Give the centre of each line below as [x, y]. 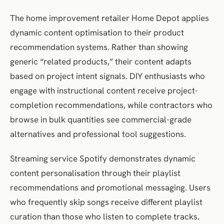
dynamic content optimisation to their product [97, 32]
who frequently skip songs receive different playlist [106, 202]
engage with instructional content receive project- [104, 90]
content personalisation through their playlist [95, 173]
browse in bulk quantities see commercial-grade [101, 119]
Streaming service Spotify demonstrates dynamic [103, 158]
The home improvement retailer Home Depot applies [109, 18]
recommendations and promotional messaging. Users [110, 187]
